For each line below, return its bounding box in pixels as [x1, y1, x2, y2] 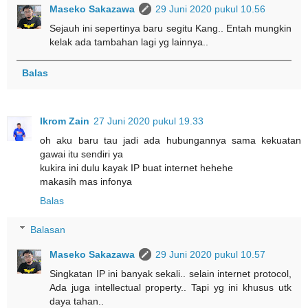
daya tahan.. [49, 295, 104, 307]
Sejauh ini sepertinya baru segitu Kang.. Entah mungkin [49, 22, 291, 34]
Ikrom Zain [40, 115, 89, 126]
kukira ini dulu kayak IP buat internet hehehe [40, 162, 233, 173]
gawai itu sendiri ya [40, 148, 123, 159]
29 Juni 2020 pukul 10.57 [155, 248, 266, 260]
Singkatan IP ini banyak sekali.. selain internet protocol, [49, 267, 291, 279]
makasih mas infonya [40, 175, 132, 187]
